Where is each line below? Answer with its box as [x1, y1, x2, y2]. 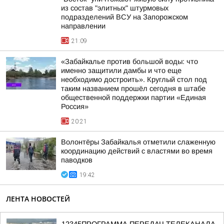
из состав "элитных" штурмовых [61, 4, 168, 12]
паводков [61, 156, 92, 164]
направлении [61, 22, 105, 30]
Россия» [61, 102, 88, 110]
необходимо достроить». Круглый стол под [61, 75, 207, 83]
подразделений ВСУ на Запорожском [61, 13, 188, 21]
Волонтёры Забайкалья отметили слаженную [61, 138, 215, 146]
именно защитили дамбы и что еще [61, 66, 181, 74]
